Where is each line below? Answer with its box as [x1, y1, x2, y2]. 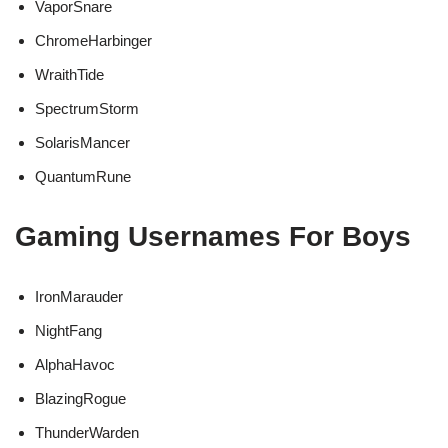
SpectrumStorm [35, 100, 139, 118]
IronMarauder [35, 288, 123, 306]
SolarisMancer [35, 134, 130, 152]
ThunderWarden [35, 424, 139, 442]
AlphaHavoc [35, 356, 115, 374]
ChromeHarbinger [35, 32, 152, 50]
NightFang [35, 322, 102, 340]
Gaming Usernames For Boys [15, 221, 411, 253]
